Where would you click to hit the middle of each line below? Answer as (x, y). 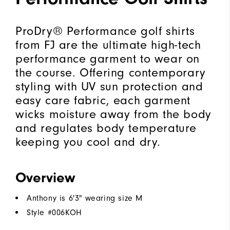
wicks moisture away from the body (113, 114)
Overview (45, 178)
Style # (40, 213)
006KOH (67, 213)
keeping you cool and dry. (88, 142)
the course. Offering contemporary (111, 73)
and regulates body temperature (106, 128)
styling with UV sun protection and (109, 87)
